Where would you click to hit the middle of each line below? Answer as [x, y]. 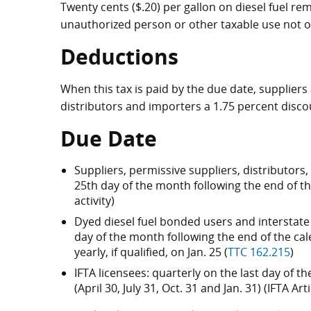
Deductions [119, 57]
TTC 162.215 [259, 252]
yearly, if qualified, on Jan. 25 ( [151, 252]
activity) [94, 201]
